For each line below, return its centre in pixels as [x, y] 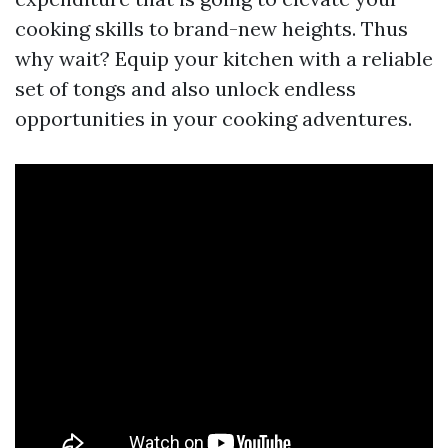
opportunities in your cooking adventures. [213, 119]
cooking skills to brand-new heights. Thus [211, 29]
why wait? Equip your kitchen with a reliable [224, 59]
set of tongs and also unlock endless [185, 89]
